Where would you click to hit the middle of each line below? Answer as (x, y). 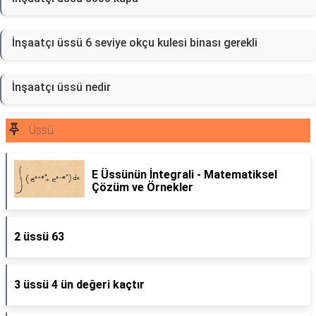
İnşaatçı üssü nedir (61, 87)
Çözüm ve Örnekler (142, 187)
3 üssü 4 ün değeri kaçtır (79, 285)
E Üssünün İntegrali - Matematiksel (184, 175)
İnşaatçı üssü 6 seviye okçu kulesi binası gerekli (135, 43)
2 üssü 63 (39, 237)
